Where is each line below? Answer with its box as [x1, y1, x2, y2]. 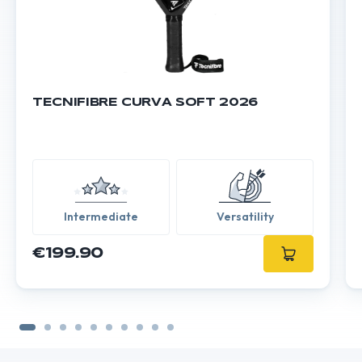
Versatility [216, 208, 274, 224]
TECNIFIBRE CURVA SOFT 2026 [32, 96, 258, 108]
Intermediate [64, 208, 138, 224]
